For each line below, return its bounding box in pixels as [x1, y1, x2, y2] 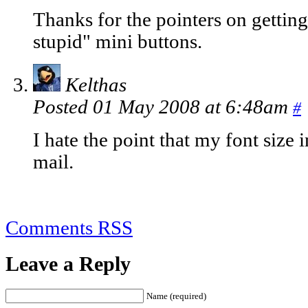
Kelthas [65, 74, 126, 96]
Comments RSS [5, 217, 133, 239]
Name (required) [146, 290, 206, 301]
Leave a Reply [5, 252, 131, 276]
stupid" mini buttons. [33, 31, 202, 53]
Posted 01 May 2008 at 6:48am [33, 96, 293, 118]
